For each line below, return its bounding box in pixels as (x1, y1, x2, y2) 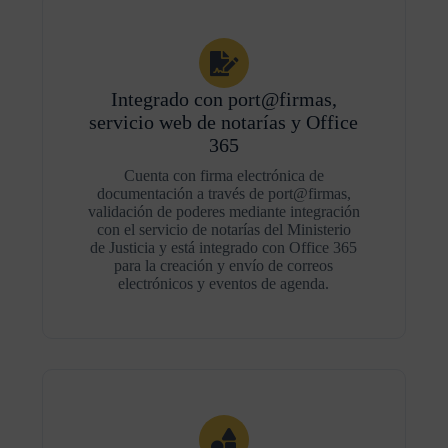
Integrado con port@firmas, (110, 88, 337, 110)
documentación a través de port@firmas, (96, 185, 351, 202)
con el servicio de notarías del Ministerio (96, 221, 351, 238)
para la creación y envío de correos (114, 257, 334, 274)
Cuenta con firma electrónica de (123, 167, 324, 184)
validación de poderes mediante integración (87, 203, 360, 220)
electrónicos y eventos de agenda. (118, 275, 330, 292)
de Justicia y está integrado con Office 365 (90, 239, 358, 256)
